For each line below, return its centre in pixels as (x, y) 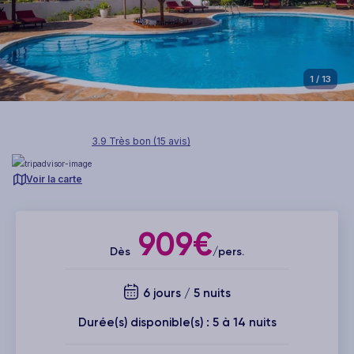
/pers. (228, 251)
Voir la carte (54, 179)
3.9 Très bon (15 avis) (141, 141)
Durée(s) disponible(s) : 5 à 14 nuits (177, 322)
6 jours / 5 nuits (185, 293)
